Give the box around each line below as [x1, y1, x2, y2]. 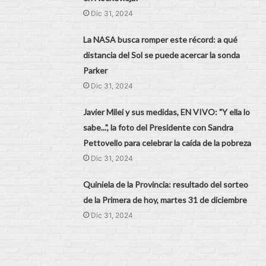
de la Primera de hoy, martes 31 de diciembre [83, 194, 248, 205]
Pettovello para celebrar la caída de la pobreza [83, 137, 252, 148]
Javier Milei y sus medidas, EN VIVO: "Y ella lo [83, 106, 251, 117]
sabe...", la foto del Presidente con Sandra [83, 122, 234, 132]
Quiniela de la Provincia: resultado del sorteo [83, 179, 249, 189]
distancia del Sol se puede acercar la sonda [83, 49, 240, 60]
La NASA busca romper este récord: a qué [83, 34, 238, 45]
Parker [83, 65, 108, 75]
